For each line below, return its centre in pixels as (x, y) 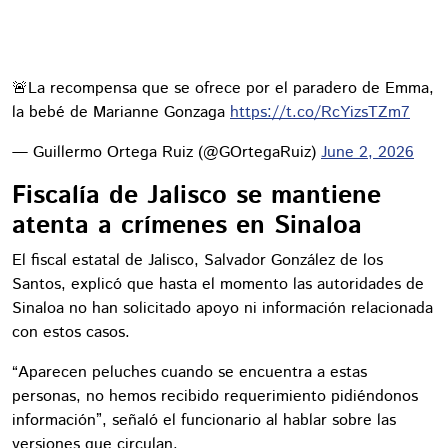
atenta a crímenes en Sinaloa (187, 225)
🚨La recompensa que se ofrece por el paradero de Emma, (223, 88)
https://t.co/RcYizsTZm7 (320, 112)
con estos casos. (71, 332)
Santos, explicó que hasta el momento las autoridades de (218, 284)
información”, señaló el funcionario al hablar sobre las (204, 420)
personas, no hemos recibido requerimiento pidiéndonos (215, 396)
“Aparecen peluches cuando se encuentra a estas (189, 372)
